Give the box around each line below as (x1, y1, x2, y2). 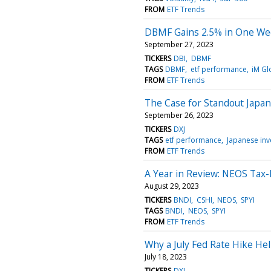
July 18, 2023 (145, 251, 187, 262)
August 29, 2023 (145, 180, 199, 191)
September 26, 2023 (145, 109, 214, 120)
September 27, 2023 (145, 39, 214, 50)
